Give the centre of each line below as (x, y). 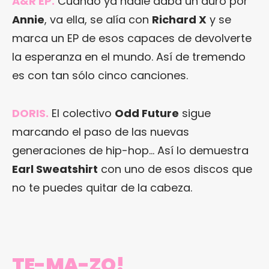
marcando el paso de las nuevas (101, 132)
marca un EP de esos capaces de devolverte (132, 38)
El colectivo (82, 113)
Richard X (179, 20)
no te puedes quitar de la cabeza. (102, 188)
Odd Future (147, 113)
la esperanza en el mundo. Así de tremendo (129, 57)
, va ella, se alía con (98, 20)
